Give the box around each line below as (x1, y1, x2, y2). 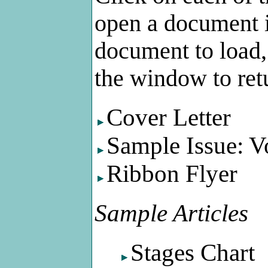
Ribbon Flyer (106, 160, 237, 187)
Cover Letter (106, 103, 231, 131)
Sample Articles (95, 200, 248, 227)
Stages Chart (130, 239, 255, 267)
